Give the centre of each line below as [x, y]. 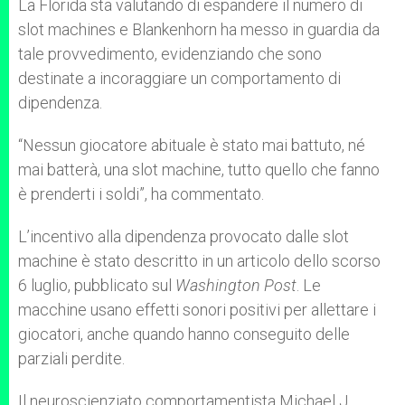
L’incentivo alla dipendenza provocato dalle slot [184, 236]
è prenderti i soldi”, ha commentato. [141, 194]
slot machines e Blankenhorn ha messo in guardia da [199, 29]
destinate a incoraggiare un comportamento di [179, 78]
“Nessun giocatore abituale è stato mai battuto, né [192, 145]
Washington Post [236, 285]
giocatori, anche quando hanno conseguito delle [184, 334]
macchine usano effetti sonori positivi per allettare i [197, 310]
